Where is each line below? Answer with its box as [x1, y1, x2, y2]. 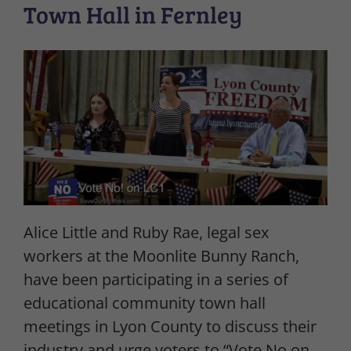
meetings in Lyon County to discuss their [24, 316, 317, 338]
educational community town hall [24, 292, 266, 314]
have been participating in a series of [24, 269, 288, 291]
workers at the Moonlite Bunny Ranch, [24, 245, 299, 267]
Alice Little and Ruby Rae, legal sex [24, 222, 269, 244]
